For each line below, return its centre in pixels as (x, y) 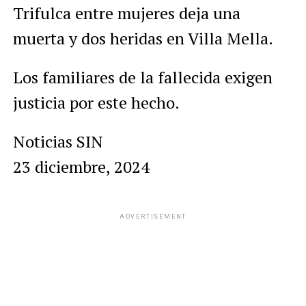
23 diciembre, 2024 (81, 166)
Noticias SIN (58, 141)
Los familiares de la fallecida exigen (142, 77)
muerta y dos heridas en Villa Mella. (143, 38)
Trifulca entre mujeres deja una (126, 13)
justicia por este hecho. (96, 102)
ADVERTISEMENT (153, 216)
